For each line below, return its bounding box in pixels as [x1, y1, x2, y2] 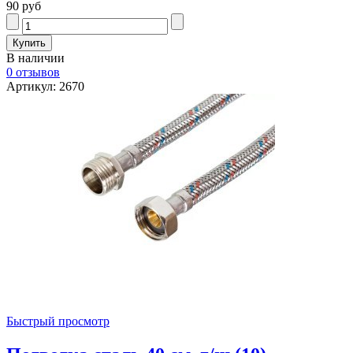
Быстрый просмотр [6, 314, 110, 329]
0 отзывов [6, 65, 60, 80]
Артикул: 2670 [6, 80, 84, 94]
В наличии [6, 51, 65, 65]
